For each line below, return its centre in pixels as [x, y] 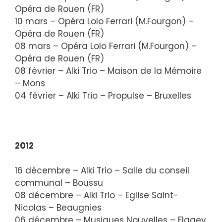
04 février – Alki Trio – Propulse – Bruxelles [103, 95]
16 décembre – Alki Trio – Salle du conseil [102, 170]
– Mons [30, 83]
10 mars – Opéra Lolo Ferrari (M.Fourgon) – [104, 21]
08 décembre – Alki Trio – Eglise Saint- [97, 195]
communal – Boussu [59, 183]
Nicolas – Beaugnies [58, 208]
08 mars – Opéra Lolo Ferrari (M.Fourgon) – [106, 46]
